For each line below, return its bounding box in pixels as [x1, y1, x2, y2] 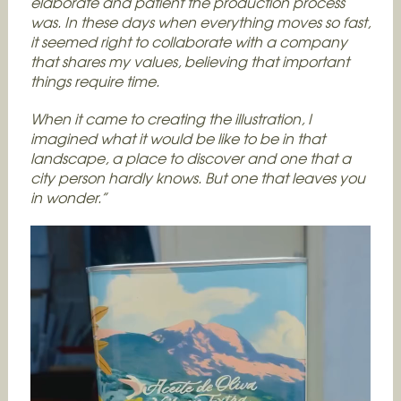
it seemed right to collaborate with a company [30, 30, 347, 52]
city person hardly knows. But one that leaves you [30, 166, 365, 188]
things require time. [30, 70, 159, 91]
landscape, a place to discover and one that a [30, 147, 351, 168]
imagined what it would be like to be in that [30, 127, 325, 149]
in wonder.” [30, 186, 107, 208]
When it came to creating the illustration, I [30, 107, 311, 129]
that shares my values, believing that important [30, 50, 349, 72]
